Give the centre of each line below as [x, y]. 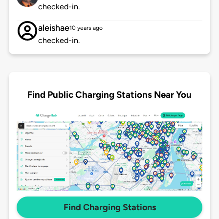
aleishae [54, 28]
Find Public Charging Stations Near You [109, 94]
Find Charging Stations [109, 208]
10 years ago [86, 28]
